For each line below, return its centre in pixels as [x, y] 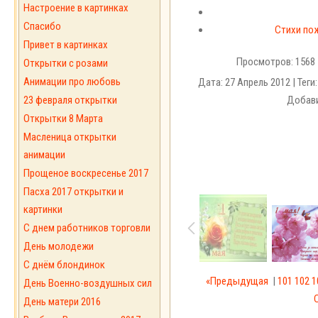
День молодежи [59, 246]
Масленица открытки [70, 137]
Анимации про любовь [72, 82]
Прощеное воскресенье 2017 [86, 173]
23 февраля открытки [70, 100]
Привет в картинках [66, 45]
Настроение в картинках [76, 8]
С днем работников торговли [87, 228]
